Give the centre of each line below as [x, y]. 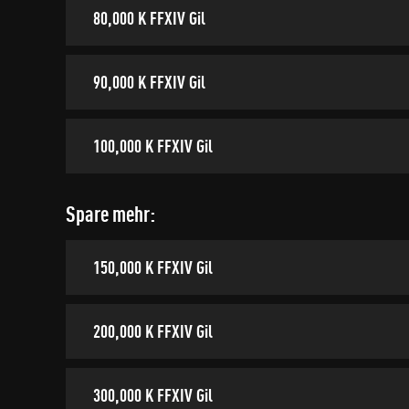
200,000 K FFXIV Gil [153, 331]
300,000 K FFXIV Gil [153, 395]
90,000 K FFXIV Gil [149, 82]
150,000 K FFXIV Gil [153, 267]
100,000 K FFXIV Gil [153, 146]
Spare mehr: [110, 214]
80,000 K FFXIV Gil [149, 18]
